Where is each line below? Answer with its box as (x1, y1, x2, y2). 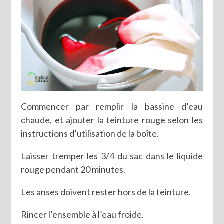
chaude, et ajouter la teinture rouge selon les (21, 114, 203, 126)
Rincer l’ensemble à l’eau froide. (21, 209, 144, 220)
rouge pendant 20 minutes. (21, 164, 126, 175)
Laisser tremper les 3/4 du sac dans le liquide (21, 150, 203, 162)
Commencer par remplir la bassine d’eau (21, 101, 203, 112)
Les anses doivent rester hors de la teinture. (21, 186, 191, 198)
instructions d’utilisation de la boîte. (21, 128, 159, 139)
